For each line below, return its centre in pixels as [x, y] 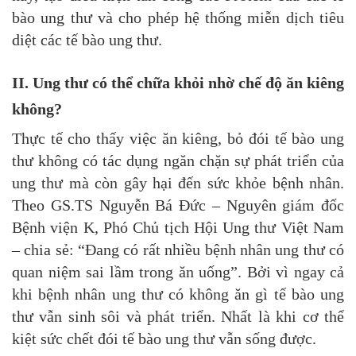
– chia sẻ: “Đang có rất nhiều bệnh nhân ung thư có [178, 250]
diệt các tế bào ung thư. [87, 40]
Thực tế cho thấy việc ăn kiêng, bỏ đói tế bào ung [178, 139]
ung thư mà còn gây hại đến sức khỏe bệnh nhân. [178, 183]
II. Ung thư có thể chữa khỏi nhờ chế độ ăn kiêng [178, 83]
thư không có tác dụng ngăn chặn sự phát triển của [178, 161]
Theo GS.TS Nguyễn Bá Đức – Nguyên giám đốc [178, 205]
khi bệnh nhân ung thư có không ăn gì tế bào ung [178, 294]
